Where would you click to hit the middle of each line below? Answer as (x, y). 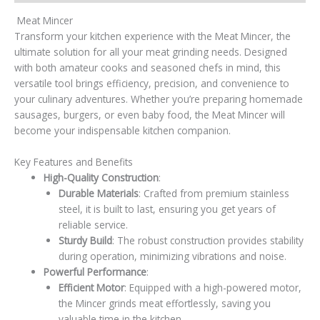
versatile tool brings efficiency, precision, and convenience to (152, 83)
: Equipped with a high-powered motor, (212, 287)
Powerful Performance (95, 271)
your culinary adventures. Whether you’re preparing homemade (159, 99)
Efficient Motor (91, 287)
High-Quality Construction (101, 177)
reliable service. (93, 224)
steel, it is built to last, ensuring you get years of (167, 209)
